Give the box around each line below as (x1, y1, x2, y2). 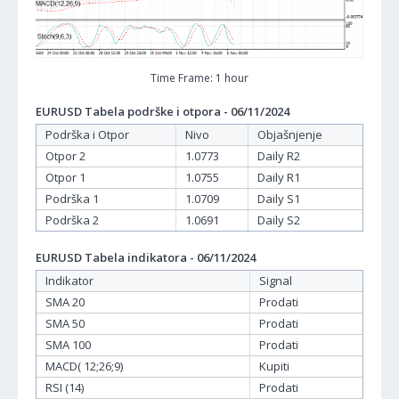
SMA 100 (45, 337, 91, 354)
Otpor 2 (45, 148, 85, 165)
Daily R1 (257, 169, 300, 186)
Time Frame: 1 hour (151, 70, 248, 86)
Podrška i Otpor (45, 126, 129, 143)
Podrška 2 (45, 212, 99, 229)
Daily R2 (257, 148, 300, 165)
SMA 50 (45, 315, 85, 332)
